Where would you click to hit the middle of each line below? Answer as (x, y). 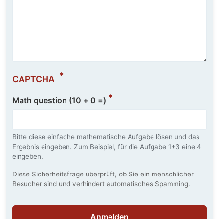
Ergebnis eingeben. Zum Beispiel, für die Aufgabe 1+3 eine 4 (107, 147)
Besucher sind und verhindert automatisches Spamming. (101, 184)
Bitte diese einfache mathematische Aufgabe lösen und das (106, 137)
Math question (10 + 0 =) (59, 100)
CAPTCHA (34, 79)
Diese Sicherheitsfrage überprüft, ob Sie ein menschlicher (103, 174)
